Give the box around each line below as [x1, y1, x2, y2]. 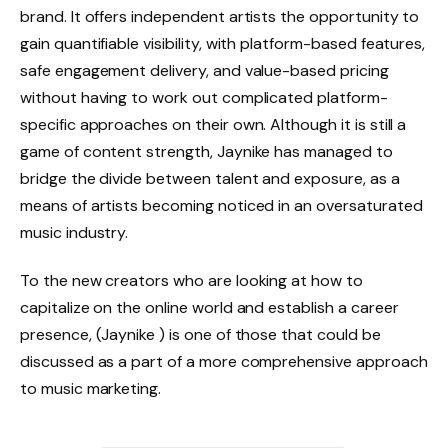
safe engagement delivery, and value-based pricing [20, 59, 389, 81]
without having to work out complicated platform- [20, 86, 388, 108]
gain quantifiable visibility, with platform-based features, [20, 32, 426, 54]
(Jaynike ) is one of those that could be [95, 323, 381, 345]
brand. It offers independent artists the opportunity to [20, 5, 420, 27]
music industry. [20, 221, 129, 243]
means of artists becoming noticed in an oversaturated [20, 194, 423, 216]
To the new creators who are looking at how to [20, 269, 363, 291]
